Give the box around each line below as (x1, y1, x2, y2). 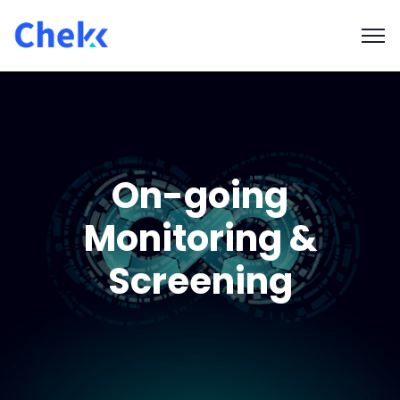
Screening (107, 256, 293, 306)
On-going (112, 171, 288, 221)
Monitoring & (83, 213, 317, 263)
